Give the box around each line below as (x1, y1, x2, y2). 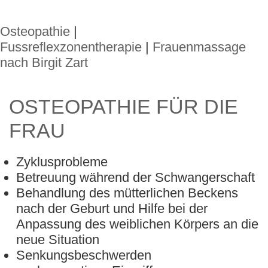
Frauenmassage (153, 39, 246, 54)
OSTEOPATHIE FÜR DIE (9, 95, 238, 118)
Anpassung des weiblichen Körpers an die (16, 217, 258, 232)
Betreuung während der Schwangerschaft (16, 170, 255, 185)
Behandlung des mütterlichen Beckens (16, 185, 238, 200)
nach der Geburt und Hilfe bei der (16, 201, 208, 216)
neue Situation (16, 232, 99, 247)
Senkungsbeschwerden (16, 248, 151, 263)
